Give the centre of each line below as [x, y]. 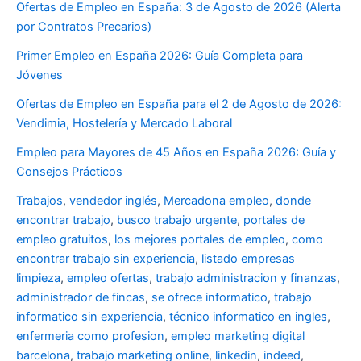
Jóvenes [39, 75]
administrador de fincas [81, 298]
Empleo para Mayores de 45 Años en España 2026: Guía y [176, 153]
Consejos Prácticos [69, 172]
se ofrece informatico [210, 298]
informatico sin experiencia [89, 317]
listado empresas [248, 259]
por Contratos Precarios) [84, 27]
